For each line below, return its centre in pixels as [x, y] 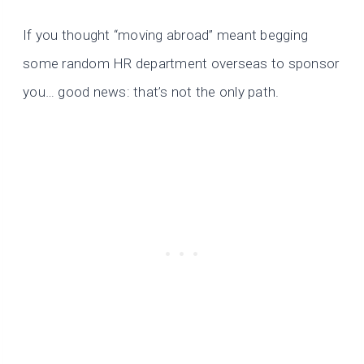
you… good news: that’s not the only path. [151, 92]
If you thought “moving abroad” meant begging [166, 35]
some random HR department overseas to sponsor [181, 64]
